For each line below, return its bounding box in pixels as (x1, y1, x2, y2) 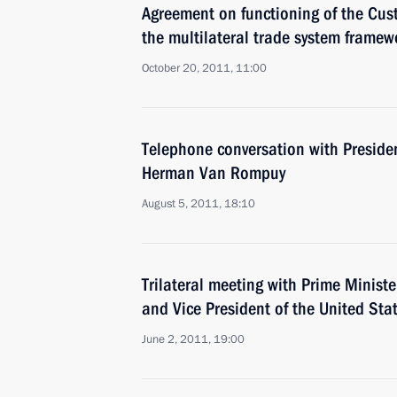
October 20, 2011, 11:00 (142, 60, 267, 76)
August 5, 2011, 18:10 (142, 196, 255, 212)
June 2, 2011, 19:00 (142, 331, 245, 347)
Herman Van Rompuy (142, 162, 285, 183)
